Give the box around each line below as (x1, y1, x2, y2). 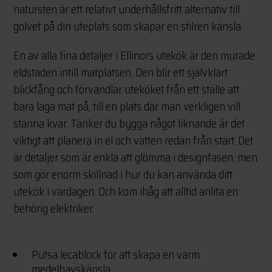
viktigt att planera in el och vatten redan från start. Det (13, 131, 254, 150)
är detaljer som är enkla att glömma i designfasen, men (13, 148, 258, 167)
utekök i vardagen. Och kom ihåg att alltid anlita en (13, 182, 239, 201)
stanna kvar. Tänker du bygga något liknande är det (13, 114, 245, 133)
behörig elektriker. (13, 199, 95, 218)
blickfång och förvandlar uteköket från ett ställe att (13, 80, 240, 99)
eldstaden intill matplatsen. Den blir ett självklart (13, 63, 228, 82)
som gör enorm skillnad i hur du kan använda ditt (13, 165, 233, 184)
